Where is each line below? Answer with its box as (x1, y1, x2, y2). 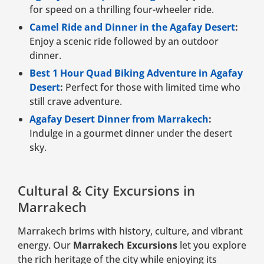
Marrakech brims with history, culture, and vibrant (18, 225, 243, 238)
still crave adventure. (29, 95, 122, 108)
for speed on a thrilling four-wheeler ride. (29, 3, 214, 16)
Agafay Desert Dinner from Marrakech (29, 113, 209, 126)
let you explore (177, 239, 246, 252)
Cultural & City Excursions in (18, 181, 195, 200)
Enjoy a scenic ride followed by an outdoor (29, 35, 219, 48)
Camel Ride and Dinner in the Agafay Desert (29, 21, 235, 34)
